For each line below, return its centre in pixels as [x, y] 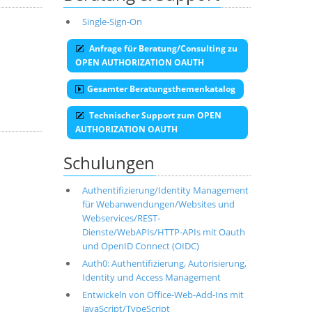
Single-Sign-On [112, 22]
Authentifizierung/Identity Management [165, 190]
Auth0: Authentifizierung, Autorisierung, [164, 263]
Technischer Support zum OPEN [154, 115]
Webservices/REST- [121, 218]
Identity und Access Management [151, 277]
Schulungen [109, 163]
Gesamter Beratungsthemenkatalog [161, 89]
